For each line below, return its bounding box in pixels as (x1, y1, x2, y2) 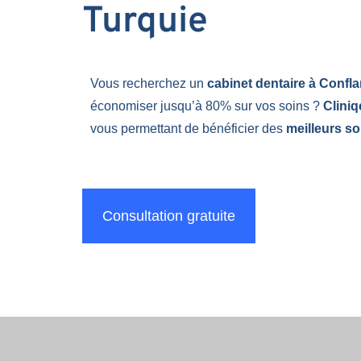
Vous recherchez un (90, 76, 207, 90)
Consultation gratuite (102, 207, 235, 224)
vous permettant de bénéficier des (90, 121, 286, 135)
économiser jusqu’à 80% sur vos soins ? (90, 98, 323, 113)
